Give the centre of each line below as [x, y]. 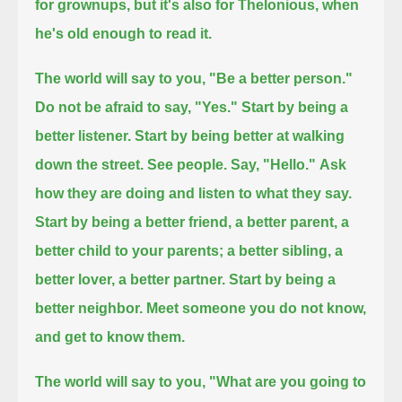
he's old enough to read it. [124, 33]
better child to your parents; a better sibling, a [189, 250]
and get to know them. [110, 336]
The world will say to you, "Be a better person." [194, 78]
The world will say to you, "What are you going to [201, 381]
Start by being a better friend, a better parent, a [192, 222]
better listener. [83, 135]
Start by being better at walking [240, 135]
